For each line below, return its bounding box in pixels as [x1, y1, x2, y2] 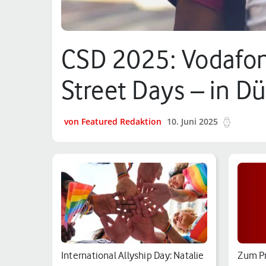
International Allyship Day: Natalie [61, 249, 204, 261]
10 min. [232, 116, 264, 127]
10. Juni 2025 [167, 116, 218, 127]
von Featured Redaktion [64, 116, 161, 127]
